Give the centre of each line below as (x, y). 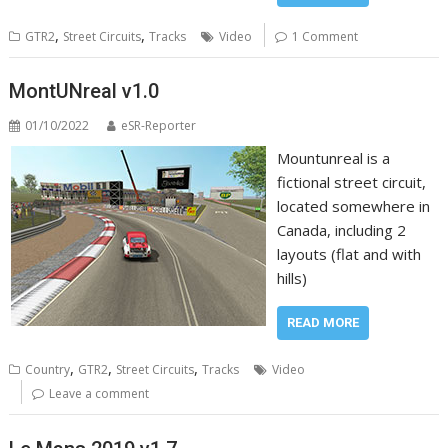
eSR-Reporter (159, 125)
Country (48, 369)
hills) (291, 278)
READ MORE (322, 322)
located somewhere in (353, 206)
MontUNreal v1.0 (84, 91)
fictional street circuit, (351, 182)
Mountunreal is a (333, 158)
